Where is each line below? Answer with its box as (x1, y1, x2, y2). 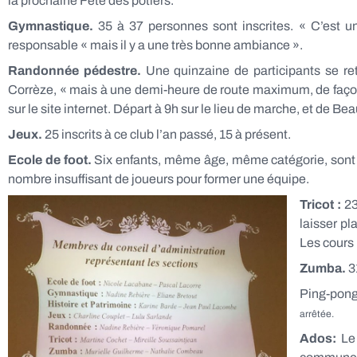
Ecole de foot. (8, 153, 92, 167)
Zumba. (300, 261, 346, 275)
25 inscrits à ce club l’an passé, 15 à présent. (42, 127, 291, 141)
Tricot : (300, 198, 344, 211)
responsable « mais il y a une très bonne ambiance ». (8, 38, 303, 52)
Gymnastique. (8, 19, 93, 33)
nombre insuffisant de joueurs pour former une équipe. (8, 172, 309, 186)
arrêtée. (300, 308, 334, 320)
